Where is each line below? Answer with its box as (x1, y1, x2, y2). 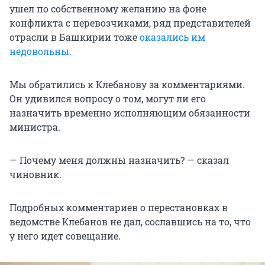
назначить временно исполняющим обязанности (9, 106, 250, 119)
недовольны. (9, 44, 72, 57)
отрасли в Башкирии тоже (9, 30, 140, 43)
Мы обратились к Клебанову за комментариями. (9, 77, 245, 91)
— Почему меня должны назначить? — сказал (9, 153, 229, 166)
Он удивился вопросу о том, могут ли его (9, 92, 206, 105)
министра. (9, 120, 60, 133)
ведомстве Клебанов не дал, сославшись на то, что (9, 215, 251, 228)
